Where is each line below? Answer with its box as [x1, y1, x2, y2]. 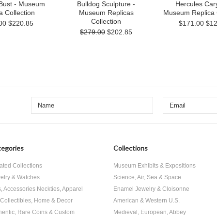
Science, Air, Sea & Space [113, 174, 181, 181]
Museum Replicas [78, 9, 134, 16]
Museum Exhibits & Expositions [113, 162, 196, 169]
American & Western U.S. [113, 197, 180, 204]
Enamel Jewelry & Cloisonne [113, 186, 189, 192]
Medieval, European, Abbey [113, 209, 186, 216]
